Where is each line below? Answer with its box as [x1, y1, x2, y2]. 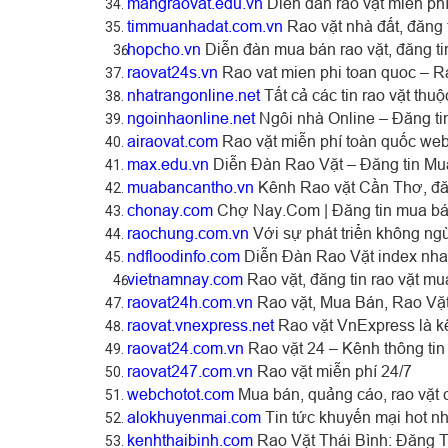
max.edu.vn [127, 154, 209, 173]
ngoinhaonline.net [127, 108, 255, 127]
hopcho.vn [127, 39, 201, 58]
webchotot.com [127, 384, 234, 403]
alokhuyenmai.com [127, 407, 261, 426]
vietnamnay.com [127, 269, 243, 288]
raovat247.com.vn [127, 361, 253, 380]
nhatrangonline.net [127, 85, 260, 104]
